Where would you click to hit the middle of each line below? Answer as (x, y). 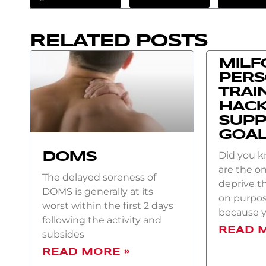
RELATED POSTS (118, 41)
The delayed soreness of (99, 178)
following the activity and (102, 220)
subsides (63, 235)
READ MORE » (86, 252)
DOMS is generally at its (98, 192)
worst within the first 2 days (108, 206)
